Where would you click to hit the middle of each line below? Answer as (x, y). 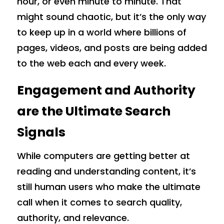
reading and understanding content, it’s (106, 171)
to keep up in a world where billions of (101, 32)
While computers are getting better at (103, 155)
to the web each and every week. (91, 63)
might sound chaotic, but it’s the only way (111, 16)
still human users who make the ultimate (108, 186)
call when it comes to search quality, (99, 202)
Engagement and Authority (106, 90)
